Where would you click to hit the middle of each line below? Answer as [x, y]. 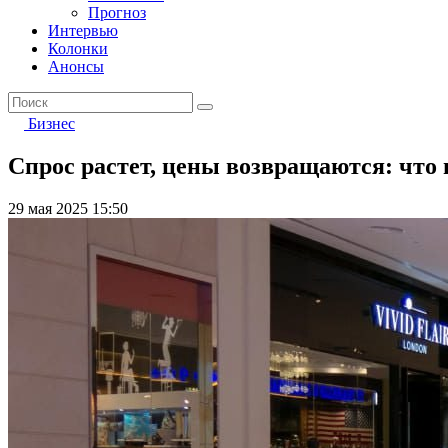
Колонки [78, 48]
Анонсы [76, 66]
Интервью [83, 30]
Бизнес [51, 123]
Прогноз [117, 12]
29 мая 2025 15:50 [68, 208]
